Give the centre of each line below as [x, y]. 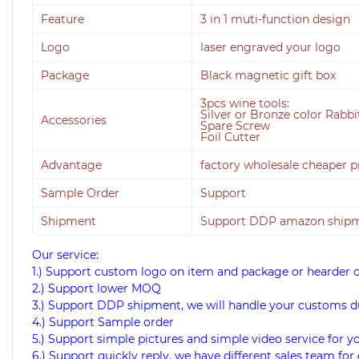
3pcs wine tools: [245, 104]
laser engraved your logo [270, 48]
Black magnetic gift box [268, 76]
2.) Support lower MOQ [97, 289]
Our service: [65, 255]
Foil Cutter [230, 137]
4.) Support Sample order [103, 323]
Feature [63, 20]
